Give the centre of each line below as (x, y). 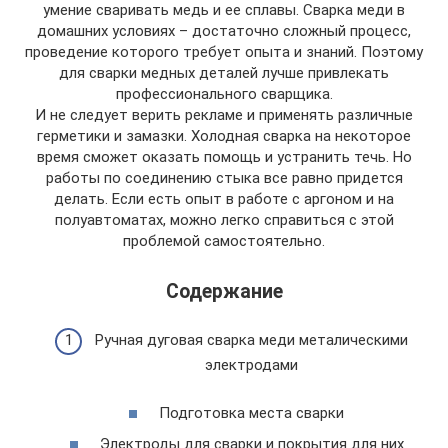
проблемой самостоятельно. (224, 241)
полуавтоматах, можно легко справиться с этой (224, 220)
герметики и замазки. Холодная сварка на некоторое (224, 136)
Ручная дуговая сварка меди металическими (251, 339)
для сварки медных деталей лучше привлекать (224, 73)
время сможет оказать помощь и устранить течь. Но (224, 157)
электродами (251, 364)
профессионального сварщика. (224, 94)
